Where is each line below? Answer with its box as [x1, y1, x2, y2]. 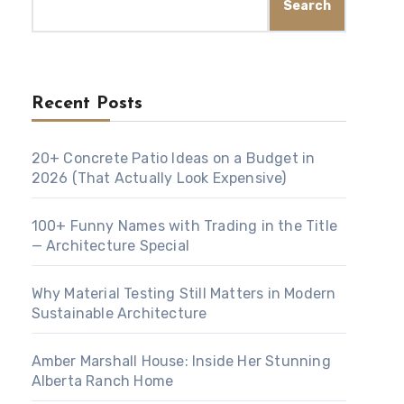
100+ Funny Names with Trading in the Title [31, 217, 338, 235]
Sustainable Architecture [31, 305, 207, 323]
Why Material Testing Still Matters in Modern [31, 285, 336, 303]
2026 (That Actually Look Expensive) [31, 170, 287, 188]
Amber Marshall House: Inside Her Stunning [31, 353, 331, 371]
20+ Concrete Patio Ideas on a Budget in [31, 150, 316, 168]
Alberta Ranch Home [31, 372, 174, 390]
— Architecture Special [31, 237, 190, 255]
